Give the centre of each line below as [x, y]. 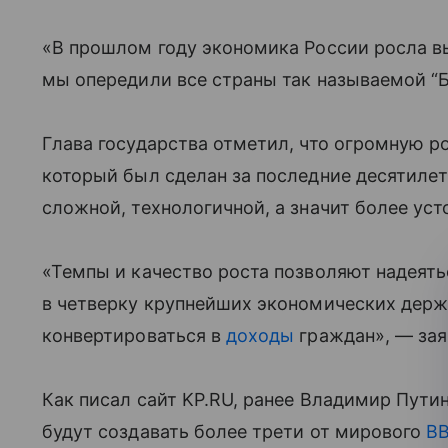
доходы [260, 335]
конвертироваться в [134, 335]
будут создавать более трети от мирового [234, 431]
